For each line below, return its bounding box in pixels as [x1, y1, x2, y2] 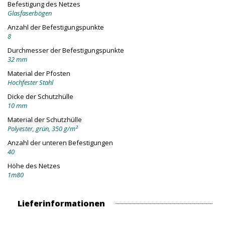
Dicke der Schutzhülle [8, 92, 73, 101]
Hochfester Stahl [8, 78, 53, 87]
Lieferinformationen [18, 198, 105, 209]
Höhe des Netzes [8, 161, 60, 171]
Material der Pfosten [8, 69, 70, 78]
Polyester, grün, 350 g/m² [8, 124, 78, 134]
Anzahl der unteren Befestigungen [8, 138, 113, 148]
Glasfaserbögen [8, 9, 52, 18]
